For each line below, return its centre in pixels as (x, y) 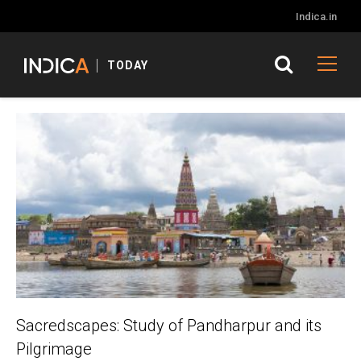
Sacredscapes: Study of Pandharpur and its (169, 325)
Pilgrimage (56, 349)
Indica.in (316, 17)
